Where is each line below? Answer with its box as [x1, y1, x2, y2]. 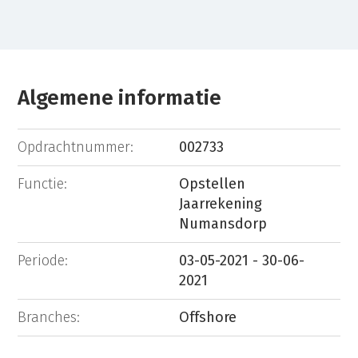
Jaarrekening [179, 194, 262, 213]
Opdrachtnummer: [18, 137, 134, 156]
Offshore [179, 308, 237, 326]
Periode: [18, 251, 69, 269]
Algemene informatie [18, 86, 222, 111]
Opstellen [179, 174, 245, 193]
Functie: [18, 174, 68, 193]
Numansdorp [179, 214, 267, 233]
